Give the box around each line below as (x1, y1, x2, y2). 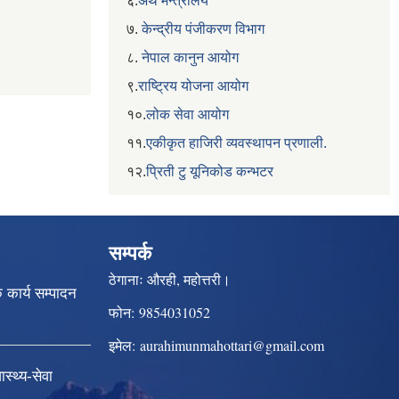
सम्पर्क (109, 241, 151, 265)
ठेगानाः (109, 269, 147, 289)
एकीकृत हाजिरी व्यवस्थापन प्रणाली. (146, 135, 327, 151)
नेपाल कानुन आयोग (142, 50, 239, 66)
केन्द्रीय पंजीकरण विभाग (142, 21, 265, 37)
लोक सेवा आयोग (146, 107, 229, 123)
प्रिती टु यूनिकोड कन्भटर (146, 164, 273, 180)
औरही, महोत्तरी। (147, 269, 231, 289)
